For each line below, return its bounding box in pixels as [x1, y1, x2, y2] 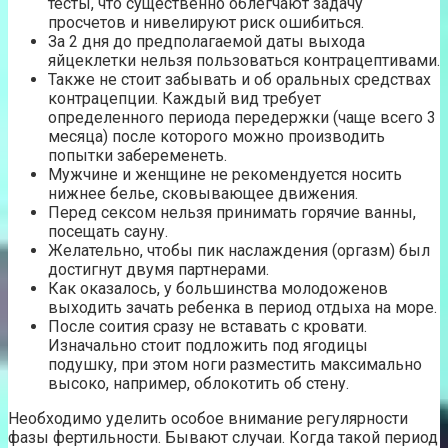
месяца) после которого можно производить [48, 126, 385, 146]
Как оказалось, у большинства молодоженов [48, 278, 388, 298]
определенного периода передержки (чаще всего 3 [48, 107, 436, 127]
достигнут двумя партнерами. [48, 259, 269, 279]
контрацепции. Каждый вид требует [48, 88, 321, 108]
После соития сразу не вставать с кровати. [48, 316, 367, 336]
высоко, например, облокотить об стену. [48, 373, 349, 393]
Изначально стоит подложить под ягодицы [48, 335, 368, 355]
